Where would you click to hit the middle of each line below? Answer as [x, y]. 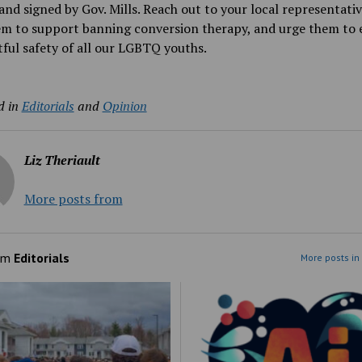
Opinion [124, 106]
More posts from [73, 199]
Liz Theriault [62, 160]
